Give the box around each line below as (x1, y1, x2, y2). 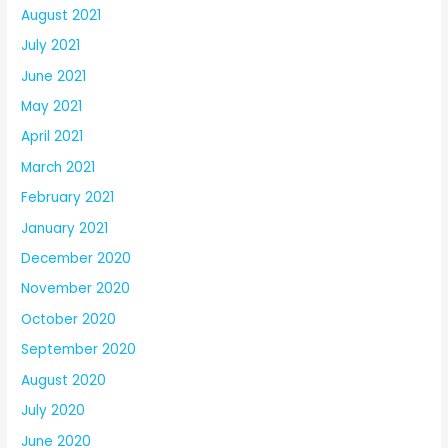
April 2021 (21, 127, 84, 147)
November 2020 (21, 279, 131, 299)
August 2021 (21, 5, 102, 25)
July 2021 (21, 36, 81, 56)
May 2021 (21, 97, 83, 117)
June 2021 (21, 66, 87, 86)
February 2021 (21, 188, 115, 208)
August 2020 (21, 370, 107, 390)
